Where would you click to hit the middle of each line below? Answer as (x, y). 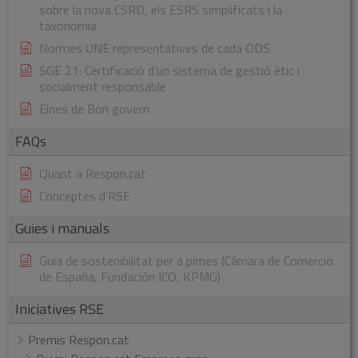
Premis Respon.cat (79, 340)
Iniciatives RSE (60, 309)
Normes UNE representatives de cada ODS (155, 48)
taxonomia (68, 26)
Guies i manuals (62, 229)
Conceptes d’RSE (85, 196)
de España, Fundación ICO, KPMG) (130, 277)
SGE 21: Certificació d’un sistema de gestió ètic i (169, 71)
